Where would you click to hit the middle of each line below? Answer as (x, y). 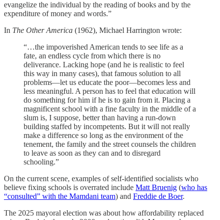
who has (194, 187)
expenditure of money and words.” (58, 13)
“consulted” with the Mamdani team (60, 196)
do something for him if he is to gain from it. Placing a (107, 100)
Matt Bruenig (156, 187)
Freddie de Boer (158, 196)
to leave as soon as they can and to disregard (92, 153)
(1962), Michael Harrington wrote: (127, 30)
